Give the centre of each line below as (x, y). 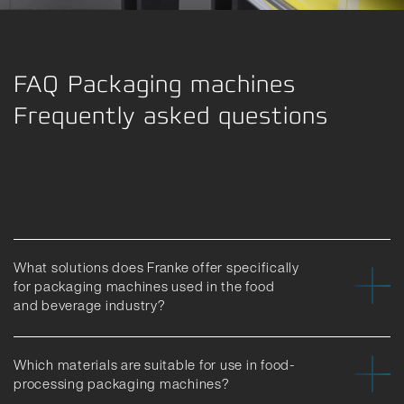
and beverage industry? (89, 304)
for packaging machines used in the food (144, 285)
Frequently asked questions (171, 115)
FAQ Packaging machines (155, 83)
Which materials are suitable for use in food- (155, 364)
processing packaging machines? (121, 383)
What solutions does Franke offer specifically (156, 266)
